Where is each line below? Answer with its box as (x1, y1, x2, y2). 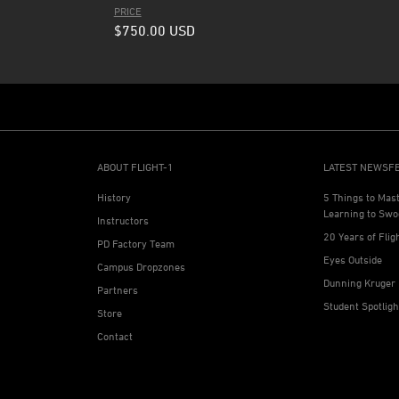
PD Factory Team (96, 237, 175, 250)
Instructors (96, 214, 149, 227)
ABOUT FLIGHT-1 (96, 160, 174, 174)
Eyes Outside (323, 253, 383, 266)
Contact (96, 330, 133, 343)
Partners (96, 283, 138, 297)
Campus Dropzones (96, 260, 185, 273)
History (96, 191, 131, 204)
